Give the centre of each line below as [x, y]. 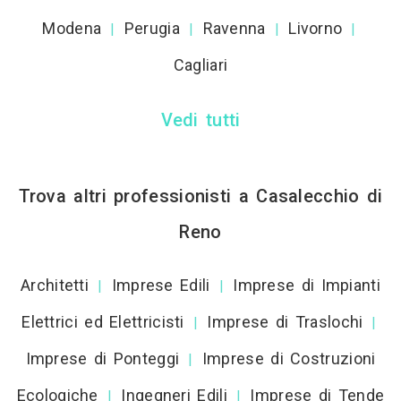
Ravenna [234, 28]
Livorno [316, 28]
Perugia [152, 28]
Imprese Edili [161, 285]
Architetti [55, 285]
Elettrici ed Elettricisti [103, 322]
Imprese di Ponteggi [102, 358]
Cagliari [200, 65]
